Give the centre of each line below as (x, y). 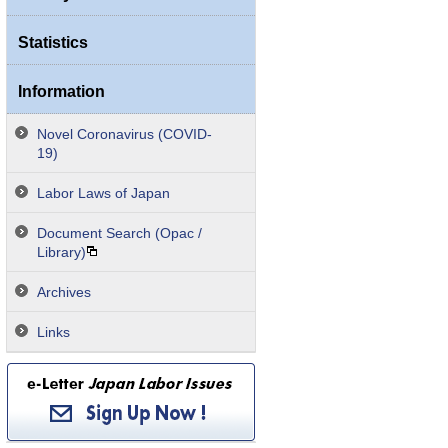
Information (61, 91)
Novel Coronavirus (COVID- (124, 134)
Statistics (53, 42)
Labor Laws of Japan (103, 193)
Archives (64, 292)
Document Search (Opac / (119, 233)
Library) (61, 252)
